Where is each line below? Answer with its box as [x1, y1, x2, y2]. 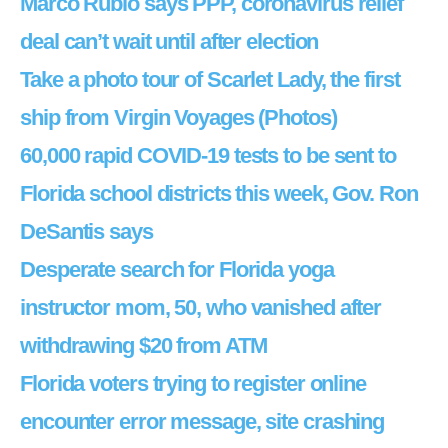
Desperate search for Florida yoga [20, 257, 334, 282]
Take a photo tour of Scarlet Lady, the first [20, 67, 400, 92]
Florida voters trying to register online [20, 371, 366, 396]
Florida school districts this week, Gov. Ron [20, 181, 418, 206]
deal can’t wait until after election [20, 29, 319, 54]
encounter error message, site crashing [20, 409, 385, 434]
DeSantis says [20, 219, 153, 244]
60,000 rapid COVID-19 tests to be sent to [20, 143, 396, 168]
